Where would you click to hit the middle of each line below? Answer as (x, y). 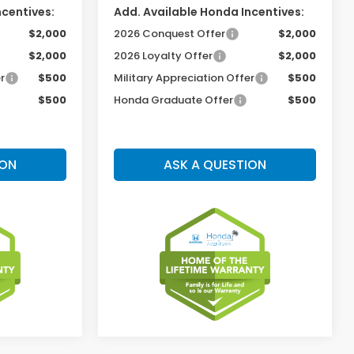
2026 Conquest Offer (170, 33)
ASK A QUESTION (215, 164)
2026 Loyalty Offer (164, 55)
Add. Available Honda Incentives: (209, 11)
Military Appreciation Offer (185, 77)
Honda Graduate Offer (174, 100)
